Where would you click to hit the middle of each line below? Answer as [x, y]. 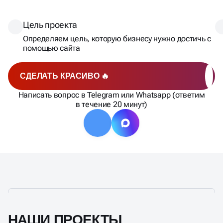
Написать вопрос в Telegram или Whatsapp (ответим [111, 95]
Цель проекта [50, 25]
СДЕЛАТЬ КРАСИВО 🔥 [65, 76]
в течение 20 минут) [111, 105]
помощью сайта [52, 48]
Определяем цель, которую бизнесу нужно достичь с [117, 39]
